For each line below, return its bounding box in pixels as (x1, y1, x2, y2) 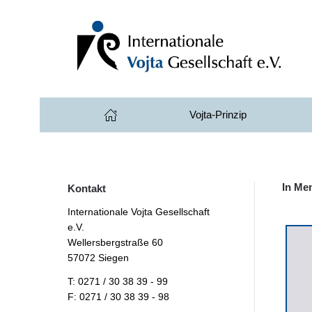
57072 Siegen (68, 252, 129, 263)
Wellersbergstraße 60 (68, 237, 163, 248)
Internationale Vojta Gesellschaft (68, 206, 210, 217)
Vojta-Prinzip (189, 109, 247, 120)
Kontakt (68, 182, 106, 194)
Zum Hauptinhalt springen (24, 26, 139, 37)
